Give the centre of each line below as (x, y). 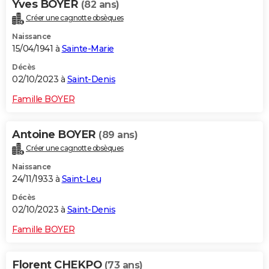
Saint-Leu (81, 179)
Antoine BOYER (55, 134)
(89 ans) (118, 134)
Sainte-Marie (88, 48)
